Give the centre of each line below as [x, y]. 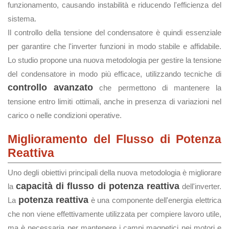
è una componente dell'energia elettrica [155, 200]
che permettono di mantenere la [157, 88]
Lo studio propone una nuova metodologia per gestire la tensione [114, 60]
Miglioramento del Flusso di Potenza [114, 139]
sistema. [22, 19]
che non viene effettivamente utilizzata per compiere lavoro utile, [114, 214]
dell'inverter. [200, 186]
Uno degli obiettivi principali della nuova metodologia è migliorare [114, 173]
